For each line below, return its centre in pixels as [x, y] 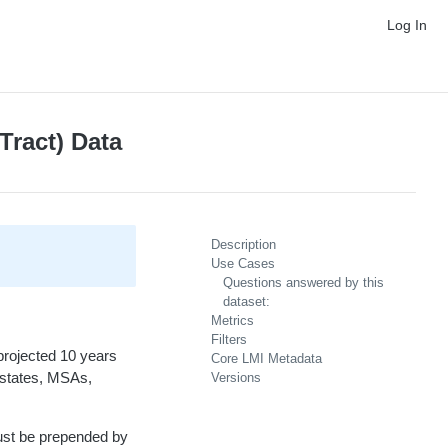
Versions [236, 377]
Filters [229, 339]
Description [243, 244]
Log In [407, 25]
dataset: [246, 301]
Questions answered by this [303, 282]
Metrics [232, 320]
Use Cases [243, 263]
